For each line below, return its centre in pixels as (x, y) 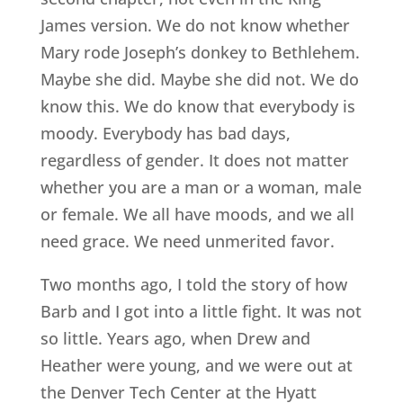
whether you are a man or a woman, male (201, 188)
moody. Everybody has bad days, (165, 134)
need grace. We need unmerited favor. (187, 242)
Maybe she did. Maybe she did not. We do (199, 80)
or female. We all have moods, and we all (197, 215)
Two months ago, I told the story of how (193, 285)
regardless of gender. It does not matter (194, 161)
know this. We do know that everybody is (197, 107)
